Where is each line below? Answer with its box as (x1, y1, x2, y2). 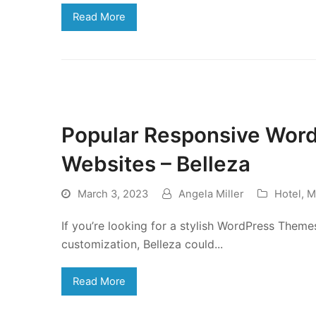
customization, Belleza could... (61, 237, 223, 252)
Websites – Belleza (61, 151, 250, 177)
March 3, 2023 (78, 188, 148, 201)
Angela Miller (178, 188, 243, 201)
